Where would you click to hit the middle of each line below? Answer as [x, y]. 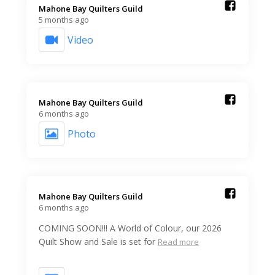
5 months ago [64, 20]
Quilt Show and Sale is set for [97, 242]
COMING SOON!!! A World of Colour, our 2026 [130, 228]
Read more [178, 242]
